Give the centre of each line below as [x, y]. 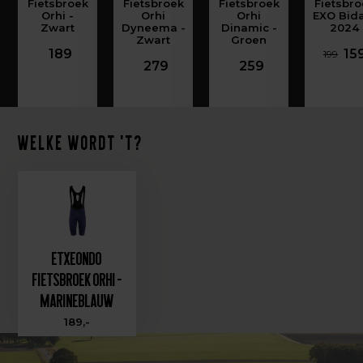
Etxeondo [77, 258]
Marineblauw [77, 301]
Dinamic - [249, 28]
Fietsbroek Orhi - [77, 280]
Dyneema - [153, 28]
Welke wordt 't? [81, 143]
